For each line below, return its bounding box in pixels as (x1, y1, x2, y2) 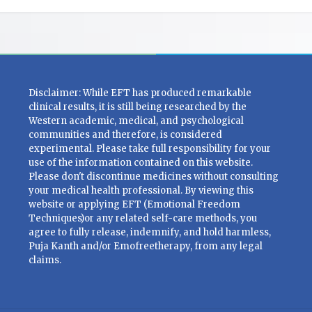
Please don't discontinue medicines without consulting (28, 171, 279, 182)
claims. (28, 254, 61, 266)
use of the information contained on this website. (28, 157, 253, 169)
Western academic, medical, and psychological (28, 115, 244, 127)
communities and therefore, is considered (28, 129, 222, 141)
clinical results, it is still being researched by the (28, 101, 247, 113)
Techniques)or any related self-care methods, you (28, 212, 257, 224)
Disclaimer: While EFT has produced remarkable (28, 87, 251, 99)
